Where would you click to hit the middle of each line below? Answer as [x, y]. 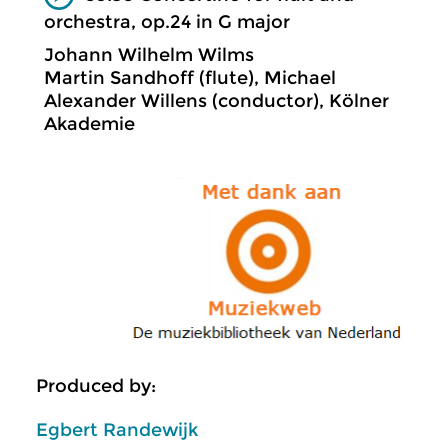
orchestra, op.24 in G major [167, 21]
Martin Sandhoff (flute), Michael [190, 77]
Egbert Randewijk [117, 430]
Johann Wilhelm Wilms [149, 54]
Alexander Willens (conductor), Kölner [216, 100]
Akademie [89, 123]
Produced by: [96, 386]
